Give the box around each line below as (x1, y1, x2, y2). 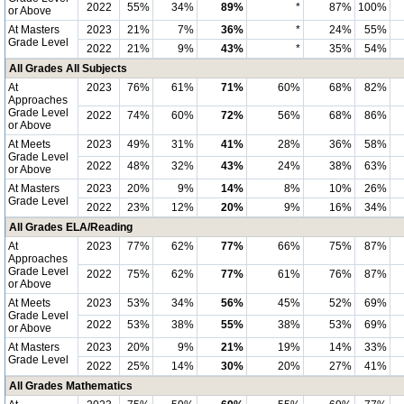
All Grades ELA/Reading (9, 221, 133, 234)
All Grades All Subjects (9, 62, 127, 75)
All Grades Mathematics (9, 380, 133, 392)
